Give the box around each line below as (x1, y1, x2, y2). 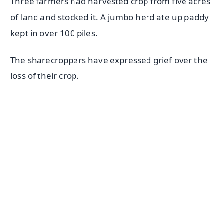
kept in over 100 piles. (10, 27, 100, 39)
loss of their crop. (10, 70, 81, 82)
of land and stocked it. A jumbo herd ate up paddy (10, 11, 209, 23)
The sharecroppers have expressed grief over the (10, 54, 208, 66)
